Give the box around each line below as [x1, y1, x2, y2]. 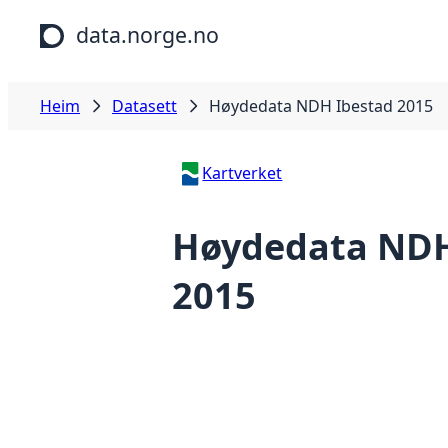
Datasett [112, 95, 177, 117]
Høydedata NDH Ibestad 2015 [209, 95, 433, 117]
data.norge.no [76, 20, 219, 49]
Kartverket [202, 162, 283, 184]
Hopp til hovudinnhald [8, 8, 177, 30]
